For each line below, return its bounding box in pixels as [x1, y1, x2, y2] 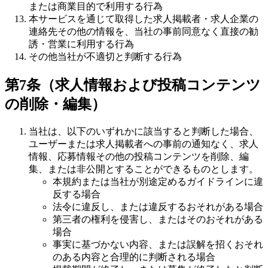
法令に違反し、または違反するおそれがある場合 [53, 201, 263, 212]
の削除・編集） [5, 96, 106, 112]
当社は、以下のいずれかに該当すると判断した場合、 [29, 126, 258, 136]
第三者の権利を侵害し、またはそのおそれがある [53, 214, 263, 224]
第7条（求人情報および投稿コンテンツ [5, 77, 261, 93]
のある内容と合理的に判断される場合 [53, 251, 215, 262]
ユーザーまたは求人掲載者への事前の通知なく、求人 [29, 138, 258, 149]
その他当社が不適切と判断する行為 [29, 51, 182, 62]
